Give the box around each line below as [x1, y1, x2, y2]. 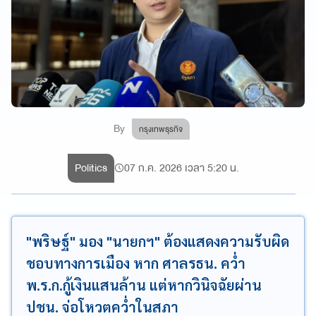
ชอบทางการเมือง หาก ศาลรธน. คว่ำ [26, 254, 245, 273]
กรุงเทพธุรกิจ [139, 122, 183, 137]
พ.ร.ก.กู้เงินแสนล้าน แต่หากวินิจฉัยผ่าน [26, 276, 262, 295]
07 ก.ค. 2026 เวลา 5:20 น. [124, 159, 240, 178]
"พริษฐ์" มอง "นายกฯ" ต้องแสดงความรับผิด [26, 232, 289, 251]
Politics [75, 159, 108, 178]
